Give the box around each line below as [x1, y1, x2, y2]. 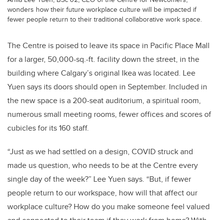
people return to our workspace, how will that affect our [7, 187, 197, 199]
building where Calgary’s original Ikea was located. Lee [7, 67, 195, 79]
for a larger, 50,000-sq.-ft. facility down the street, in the [7, 54, 199, 65]
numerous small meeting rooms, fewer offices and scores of [7, 109, 211, 120]
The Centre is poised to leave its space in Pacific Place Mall [7, 40, 210, 52]
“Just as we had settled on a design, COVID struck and [7, 146, 193, 158]
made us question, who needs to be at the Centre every [7, 160, 198, 171]
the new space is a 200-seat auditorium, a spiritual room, [7, 95, 201, 107]
